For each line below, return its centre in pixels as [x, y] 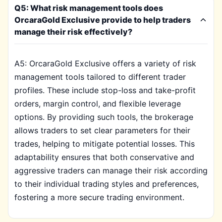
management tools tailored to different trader [100, 77]
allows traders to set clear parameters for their [102, 130]
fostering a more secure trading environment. [99, 197]
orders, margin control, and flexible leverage [98, 104]
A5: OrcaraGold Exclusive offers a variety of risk [105, 63]
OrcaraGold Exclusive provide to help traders [103, 20]
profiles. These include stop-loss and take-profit [105, 90]
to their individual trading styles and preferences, [107, 184]
